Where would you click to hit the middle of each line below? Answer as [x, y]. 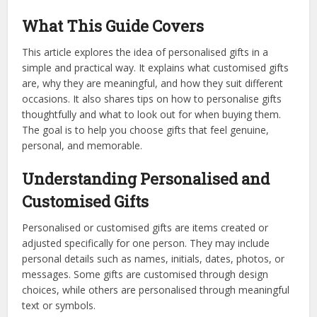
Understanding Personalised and [146, 178]
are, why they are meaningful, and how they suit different [153, 83]
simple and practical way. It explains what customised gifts [156, 67]
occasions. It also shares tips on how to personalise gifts [152, 98]
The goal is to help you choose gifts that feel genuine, [146, 129]
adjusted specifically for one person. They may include [146, 243]
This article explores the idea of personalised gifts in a [145, 52]
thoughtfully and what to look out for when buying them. [152, 114]
